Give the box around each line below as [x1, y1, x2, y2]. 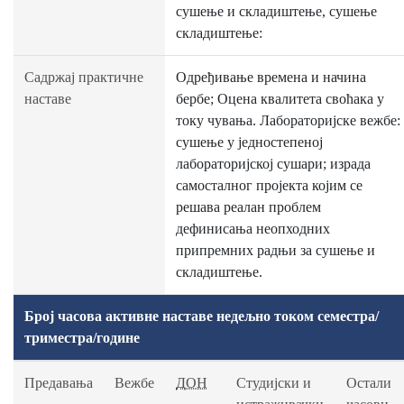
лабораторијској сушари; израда [176, 156, 371, 171]
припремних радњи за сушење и [176, 243, 375, 258]
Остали [346, 375, 391, 390]
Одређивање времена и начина [176, 69, 366, 85]
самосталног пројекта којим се [176, 178, 363, 193]
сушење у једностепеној [176, 134, 323, 150]
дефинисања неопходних [176, 221, 330, 236]
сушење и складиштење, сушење [176, 4, 377, 19]
